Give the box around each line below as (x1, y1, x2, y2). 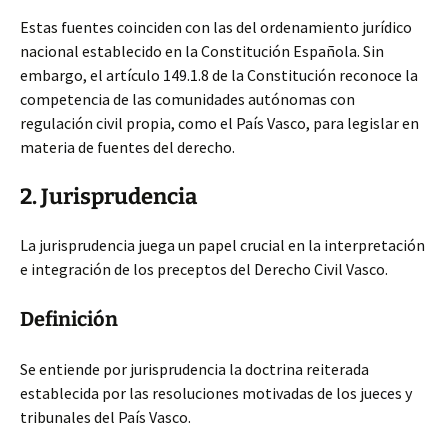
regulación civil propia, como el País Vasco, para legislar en (20, 113, 419, 133)
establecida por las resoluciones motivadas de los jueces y (20, 383, 412, 403)
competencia (20, 89, 113, 109)
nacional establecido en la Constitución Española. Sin (20, 41, 384, 61)
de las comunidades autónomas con (113, 89, 355, 109)
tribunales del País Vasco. (20, 407, 191, 427)
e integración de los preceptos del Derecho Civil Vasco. (20, 259, 388, 279)
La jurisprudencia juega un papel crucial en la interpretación (20, 235, 425, 255)
